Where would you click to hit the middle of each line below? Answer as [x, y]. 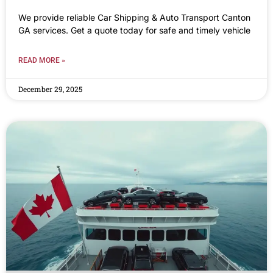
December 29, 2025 [50, 89]
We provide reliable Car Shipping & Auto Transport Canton [134, 17]
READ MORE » [42, 60]
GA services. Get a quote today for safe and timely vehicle [134, 30]
